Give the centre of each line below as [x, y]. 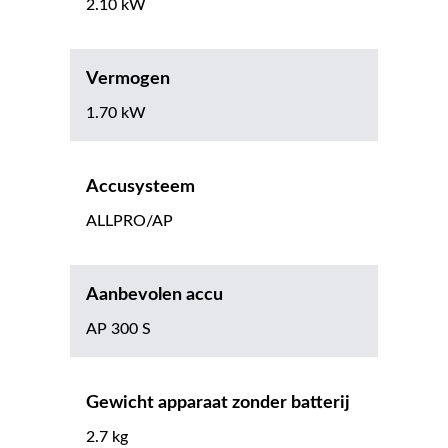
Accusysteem [140, 187]
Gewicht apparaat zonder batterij [218, 403]
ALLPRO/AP [129, 221]
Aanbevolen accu [154, 295]
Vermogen [128, 79]
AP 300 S [118, 329]
